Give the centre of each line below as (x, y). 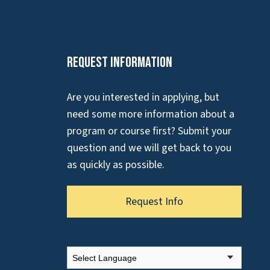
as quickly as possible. (116, 165)
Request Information (120, 63)
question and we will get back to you (149, 148)
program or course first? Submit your (149, 131)
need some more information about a (151, 115)
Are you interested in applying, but (143, 98)
